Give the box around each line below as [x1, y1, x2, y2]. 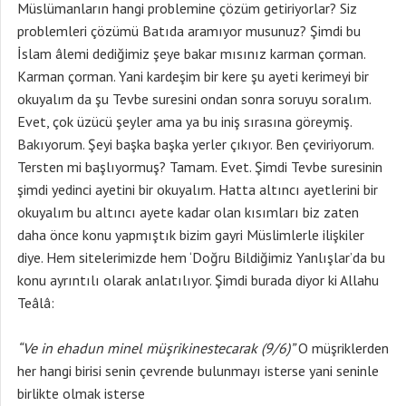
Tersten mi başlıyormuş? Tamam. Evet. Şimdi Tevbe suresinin [17, 158, 382, 176]
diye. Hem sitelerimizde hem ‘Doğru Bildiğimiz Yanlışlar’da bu [17, 248, 385, 266]
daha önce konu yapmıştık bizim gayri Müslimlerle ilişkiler [17, 226, 364, 244]
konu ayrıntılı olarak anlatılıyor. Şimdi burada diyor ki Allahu [17, 271, 379, 289]
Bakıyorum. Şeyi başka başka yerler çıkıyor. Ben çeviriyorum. [17, 135, 373, 153]
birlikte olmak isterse [17, 384, 145, 402]
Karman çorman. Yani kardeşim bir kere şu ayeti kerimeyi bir [17, 67, 369, 85]
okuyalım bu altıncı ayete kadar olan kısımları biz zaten [17, 203, 359, 221]
